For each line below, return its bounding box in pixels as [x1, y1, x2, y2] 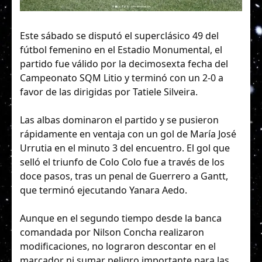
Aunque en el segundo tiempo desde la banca [20, 212, 222, 225]
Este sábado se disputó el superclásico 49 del [20, 29, 219, 42]
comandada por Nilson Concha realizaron [20, 226, 204, 239]
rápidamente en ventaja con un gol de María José [20, 127, 236, 141]
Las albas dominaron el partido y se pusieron [20, 113, 219, 127]
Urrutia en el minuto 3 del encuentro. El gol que [20, 142, 230, 155]
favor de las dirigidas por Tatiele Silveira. [20, 85, 198, 98]
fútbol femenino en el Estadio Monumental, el [20, 43, 222, 56]
